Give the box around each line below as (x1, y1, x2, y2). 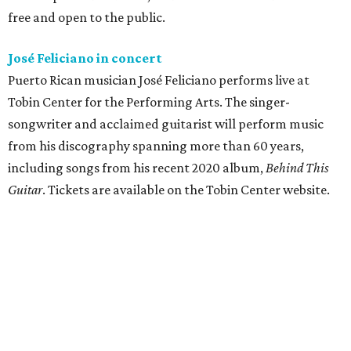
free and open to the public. (8, 9, 165, 26)
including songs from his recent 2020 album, (8, 160, 266, 176)
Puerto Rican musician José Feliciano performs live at (8, 72, 309, 89)
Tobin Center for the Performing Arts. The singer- (8, 94, 290, 110)
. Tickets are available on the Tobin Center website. (42, 182, 330, 198)
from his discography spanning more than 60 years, (8, 138, 304, 154)
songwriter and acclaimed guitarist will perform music (8, 116, 324, 132)
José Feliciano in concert (8, 50, 162, 67)
